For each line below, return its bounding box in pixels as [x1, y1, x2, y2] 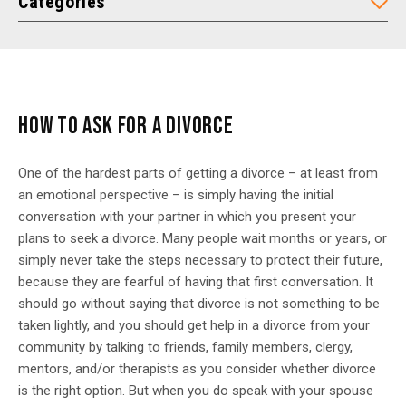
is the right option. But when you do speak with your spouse [18, 382, 373, 399]
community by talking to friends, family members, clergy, [18, 339, 353, 355]
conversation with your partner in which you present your [18, 208, 356, 225]
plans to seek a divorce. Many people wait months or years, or [18, 230, 387, 246]
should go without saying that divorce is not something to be [18, 295, 380, 312]
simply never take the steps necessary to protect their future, [18, 252, 382, 268]
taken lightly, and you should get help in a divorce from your [18, 317, 370, 333]
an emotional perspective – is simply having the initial [18, 187, 333, 203]
